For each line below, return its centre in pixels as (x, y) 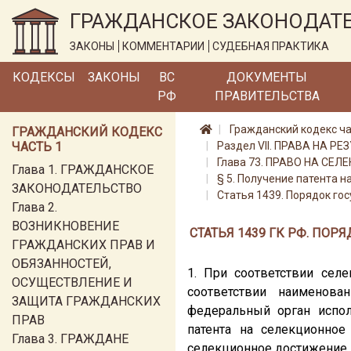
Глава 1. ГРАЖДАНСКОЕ (83, 170)
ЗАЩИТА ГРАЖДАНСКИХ (86, 301)
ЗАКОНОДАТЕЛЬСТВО (77, 188)
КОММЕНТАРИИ (163, 46)
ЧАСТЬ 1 (37, 147)
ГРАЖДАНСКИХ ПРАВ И (83, 245)
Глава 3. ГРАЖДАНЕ (70, 339)
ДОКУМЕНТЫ (267, 77)
